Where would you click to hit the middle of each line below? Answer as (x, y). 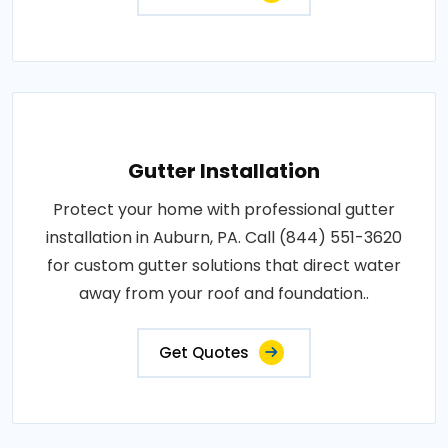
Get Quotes (204, 352)
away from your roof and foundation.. (224, 293)
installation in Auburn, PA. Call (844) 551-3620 (224, 237)
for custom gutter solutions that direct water (224, 265)
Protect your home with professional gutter (224, 209)
